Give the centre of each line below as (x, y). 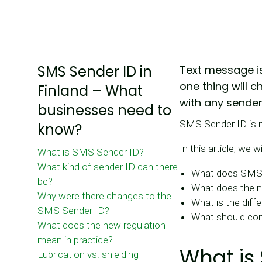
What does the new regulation (101, 225)
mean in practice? (75, 240)
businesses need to (104, 111)
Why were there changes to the (104, 196)
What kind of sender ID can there (108, 167)
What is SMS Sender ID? (91, 152)
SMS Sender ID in (95, 72)
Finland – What (90, 91)
